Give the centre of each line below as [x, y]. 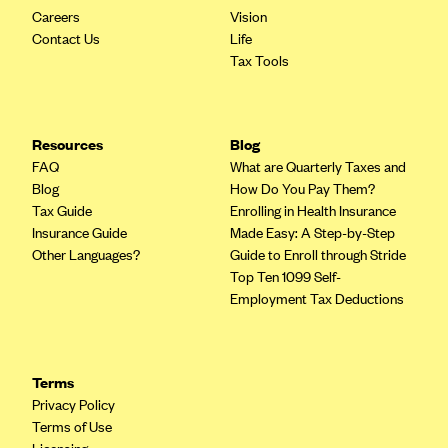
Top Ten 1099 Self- [285, 277]
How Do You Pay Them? [302, 189]
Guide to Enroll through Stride [318, 255]
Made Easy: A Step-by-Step [312, 233]
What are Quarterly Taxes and [318, 167]
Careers [56, 17]
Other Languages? [86, 255]
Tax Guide [62, 211]
